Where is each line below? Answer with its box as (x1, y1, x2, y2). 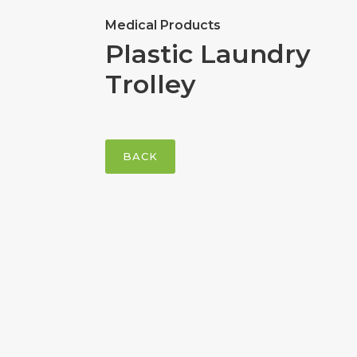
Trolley (105, 69, 196, 100)
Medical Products (105, 18, 221, 33)
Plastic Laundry (105, 38, 311, 69)
